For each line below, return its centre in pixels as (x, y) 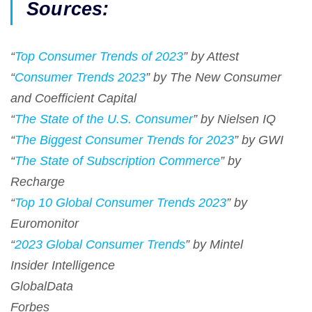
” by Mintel (214, 245)
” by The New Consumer (213, 78)
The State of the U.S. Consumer (104, 119)
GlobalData (42, 287)
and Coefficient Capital (73, 99)
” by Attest (211, 57)
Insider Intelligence (63, 266)
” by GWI (259, 140)
